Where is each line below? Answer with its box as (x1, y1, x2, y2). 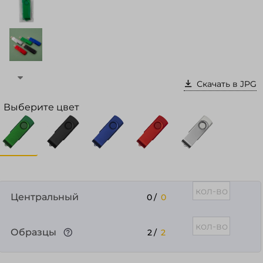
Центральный (11, 191, 79, 203)
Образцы (11, 227, 57, 238)
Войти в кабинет (86, 29, 177, 42)
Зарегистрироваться (87, 63, 176, 74)
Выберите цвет (4, 102, 80, 113)
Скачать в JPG (197, 79, 257, 89)
